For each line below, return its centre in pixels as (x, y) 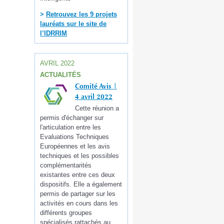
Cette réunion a (97, 108)
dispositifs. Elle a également (81, 184)
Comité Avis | (96, 86)
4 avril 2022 (94, 96)
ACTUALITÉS (60, 74)
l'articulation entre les (70, 127)
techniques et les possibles (79, 156)
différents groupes (66, 213)
